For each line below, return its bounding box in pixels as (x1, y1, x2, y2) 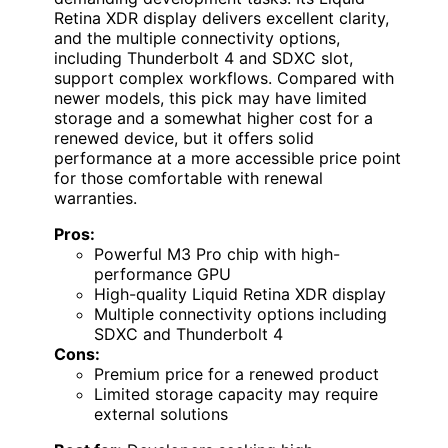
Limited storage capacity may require (94, 384, 378, 405)
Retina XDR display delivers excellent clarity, (54, 8, 389, 29)
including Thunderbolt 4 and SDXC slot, (54, 48, 353, 69)
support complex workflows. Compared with (54, 68, 394, 89)
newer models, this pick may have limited (54, 88, 367, 109)
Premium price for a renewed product (94, 364, 379, 385)
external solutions (94, 404, 228, 425)
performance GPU (94, 264, 231, 285)
